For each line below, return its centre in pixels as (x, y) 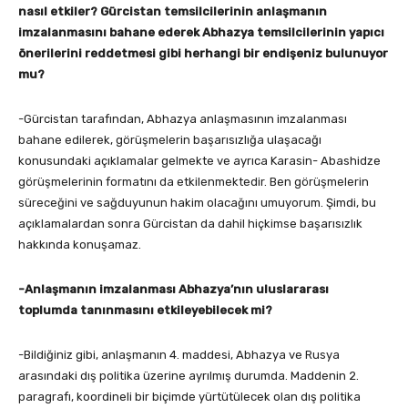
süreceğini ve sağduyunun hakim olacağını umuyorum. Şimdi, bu (197, 202)
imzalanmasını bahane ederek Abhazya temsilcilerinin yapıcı (201, 32)
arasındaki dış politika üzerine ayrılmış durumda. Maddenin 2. (189, 375)
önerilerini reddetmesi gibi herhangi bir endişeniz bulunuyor (203, 53)
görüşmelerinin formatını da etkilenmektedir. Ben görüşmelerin (194, 181)
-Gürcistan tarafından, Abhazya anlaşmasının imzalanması (183, 118)
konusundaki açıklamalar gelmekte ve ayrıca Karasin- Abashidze (199, 160)
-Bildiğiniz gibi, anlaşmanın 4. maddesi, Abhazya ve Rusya (179, 354)
